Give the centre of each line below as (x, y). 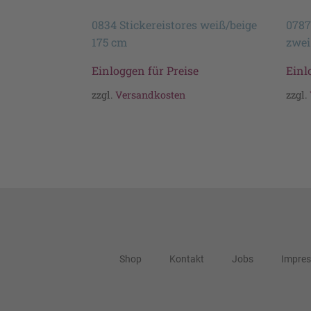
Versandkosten (150, 95)
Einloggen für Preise (145, 70)
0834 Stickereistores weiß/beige (174, 24)
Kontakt (187, 259)
